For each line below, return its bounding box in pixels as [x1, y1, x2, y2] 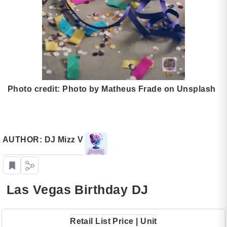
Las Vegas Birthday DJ [7, 182, 148, 197]
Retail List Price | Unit [70, 217, 157, 225]
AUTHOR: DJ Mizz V [3, 135, 84, 144]
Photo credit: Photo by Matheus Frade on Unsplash [8, 85, 216, 93]
